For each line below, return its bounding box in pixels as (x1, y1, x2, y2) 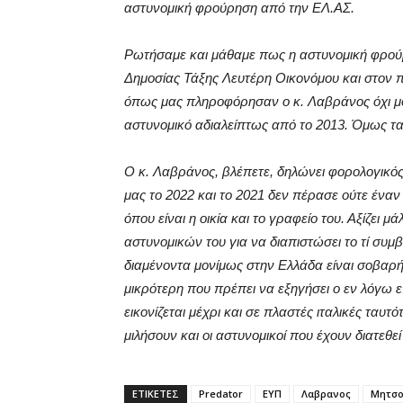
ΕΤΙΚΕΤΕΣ (132, 387, 179, 400)
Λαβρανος (301, 387, 351, 400)
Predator (199, 387, 243, 400)
